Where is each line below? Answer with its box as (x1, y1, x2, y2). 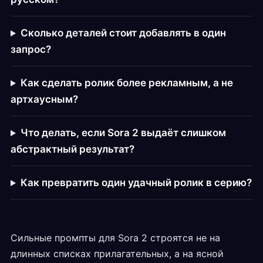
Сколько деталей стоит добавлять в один (20, 27, 226, 39)
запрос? (11, 43, 51, 56)
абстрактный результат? (11, 143, 134, 156)
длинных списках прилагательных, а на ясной (11, 248, 224, 260)
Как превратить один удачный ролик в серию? (20, 177, 252, 189)
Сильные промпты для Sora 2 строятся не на (11, 232, 220, 244)
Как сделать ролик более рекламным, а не (20, 77, 233, 89)
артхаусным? (11, 93, 78, 106)
